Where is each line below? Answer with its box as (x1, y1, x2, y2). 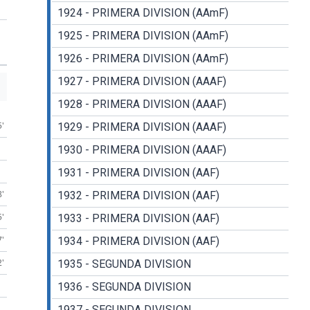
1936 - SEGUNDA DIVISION (57, 280, 191, 294)
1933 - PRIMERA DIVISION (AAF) (57, 212, 219, 226)
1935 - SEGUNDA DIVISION (57, 257, 191, 271)
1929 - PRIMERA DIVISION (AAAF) (57, 120, 226, 134)
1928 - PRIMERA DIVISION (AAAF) (57, 98, 226, 111)
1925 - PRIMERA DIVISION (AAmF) (57, 29, 228, 43)
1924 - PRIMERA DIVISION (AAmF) (57, 6, 228, 20)
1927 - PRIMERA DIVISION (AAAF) (57, 75, 226, 89)
